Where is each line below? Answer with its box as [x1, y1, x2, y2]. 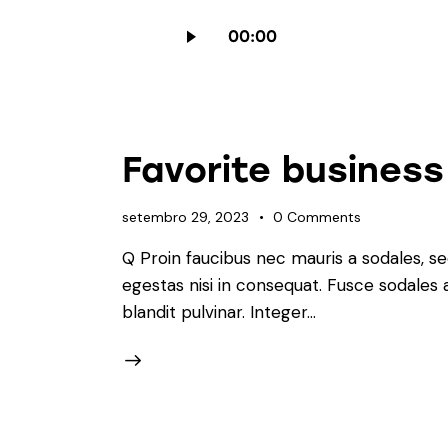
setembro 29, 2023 [122, 208, 249, 227]
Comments [287, 208, 362, 227]
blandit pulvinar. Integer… [122, 300, 316, 323]
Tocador [168, 7, 234, 30]
